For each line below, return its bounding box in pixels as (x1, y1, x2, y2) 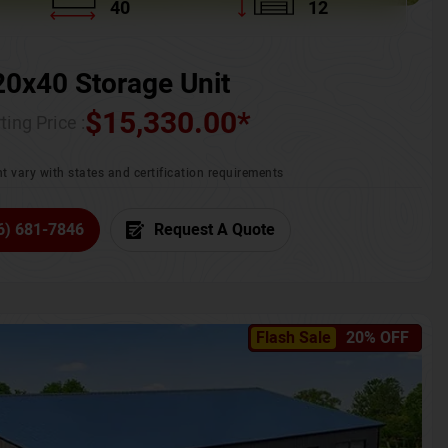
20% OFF (346, 326, 409, 351)
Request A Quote (153, 218, 275, 243)
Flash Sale (256, 326, 331, 351)
